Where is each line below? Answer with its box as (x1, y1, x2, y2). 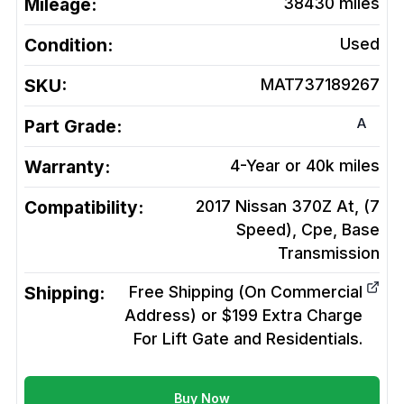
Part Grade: (24, 115, 122, 138)
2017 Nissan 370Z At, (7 (196, 197, 380, 216)
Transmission (278, 243, 380, 263)
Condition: (24, 34, 113, 57)
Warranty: (24, 156, 110, 179)
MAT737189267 (261, 75, 380, 95)
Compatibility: (24, 197, 143, 219)
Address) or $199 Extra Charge (124, 306, 363, 326)
